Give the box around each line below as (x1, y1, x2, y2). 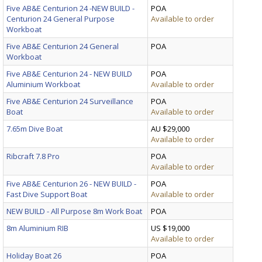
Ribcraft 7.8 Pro (6, 150, 60, 161)
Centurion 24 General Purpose (6, 13, 115, 24)
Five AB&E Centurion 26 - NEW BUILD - (6, 178, 136, 189)
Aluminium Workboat (6, 78, 80, 89)
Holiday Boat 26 (6, 250, 61, 261)
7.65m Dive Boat (6, 123, 63, 134)
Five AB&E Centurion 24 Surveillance (6, 95, 133, 106)
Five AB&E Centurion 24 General (6, 40, 119, 51)
